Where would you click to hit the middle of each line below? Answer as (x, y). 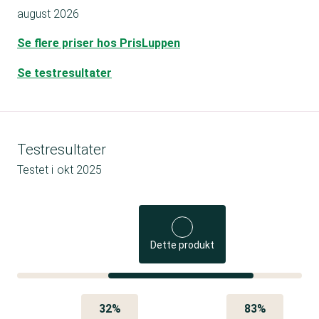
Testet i (35, 170)
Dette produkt (183, 245)
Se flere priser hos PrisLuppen (99, 43)
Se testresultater (64, 73)
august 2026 (48, 14)
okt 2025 (79, 170)
